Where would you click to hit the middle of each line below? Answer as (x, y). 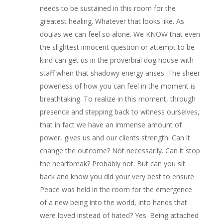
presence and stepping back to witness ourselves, (119, 112)
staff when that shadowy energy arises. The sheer (120, 73)
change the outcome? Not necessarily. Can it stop (120, 151)
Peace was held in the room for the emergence (116, 189)
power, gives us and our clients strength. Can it (115, 138)
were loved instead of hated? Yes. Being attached (119, 215)
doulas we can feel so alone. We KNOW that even (120, 34)
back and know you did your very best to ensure (117, 176)
